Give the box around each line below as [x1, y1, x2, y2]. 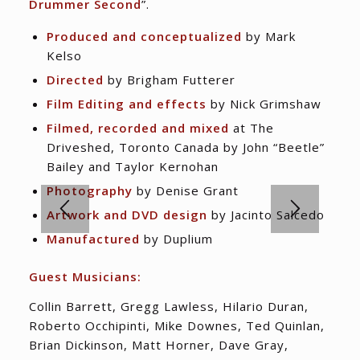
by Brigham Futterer [103, 71, 235, 88]
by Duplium [139, 230, 213, 247]
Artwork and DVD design [46, 206, 207, 223]
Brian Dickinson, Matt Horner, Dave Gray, [28, 336, 288, 353]
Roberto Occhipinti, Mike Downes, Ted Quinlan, [28, 317, 325, 333]
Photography [46, 182, 133, 198]
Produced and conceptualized [46, 27, 242, 44]
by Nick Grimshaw [206, 95, 321, 112]
